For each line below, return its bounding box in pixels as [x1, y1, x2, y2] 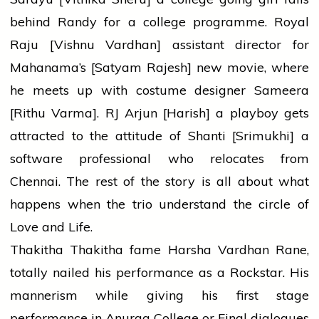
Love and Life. [10, 219, 93, 236]
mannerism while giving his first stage [10, 287, 309, 304]
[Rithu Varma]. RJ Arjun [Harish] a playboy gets [10, 105, 309, 122]
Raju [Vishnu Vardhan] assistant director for [10, 36, 309, 53]
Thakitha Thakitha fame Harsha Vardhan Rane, [10, 241, 309, 258]
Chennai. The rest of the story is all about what [10, 173, 309, 190]
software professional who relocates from [10, 150, 309, 167]
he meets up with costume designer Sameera [10, 82, 309, 99]
